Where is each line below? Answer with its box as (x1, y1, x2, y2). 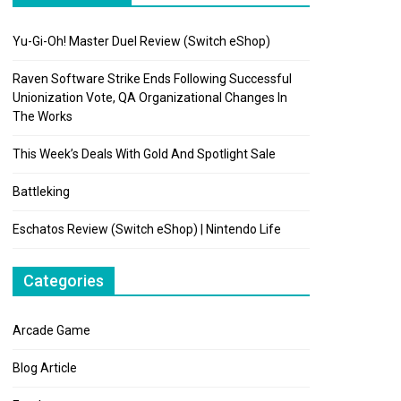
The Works (13, 109, 73, 124)
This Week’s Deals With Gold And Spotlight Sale (13, 147, 276, 161)
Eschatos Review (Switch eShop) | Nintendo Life (13, 222, 281, 236)
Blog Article (13, 361, 77, 375)
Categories (23, 271, 104, 290)
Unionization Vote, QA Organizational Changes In (13, 90, 287, 105)
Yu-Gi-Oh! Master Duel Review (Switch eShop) (13, 34, 270, 48)
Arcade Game (13, 323, 90, 337)
